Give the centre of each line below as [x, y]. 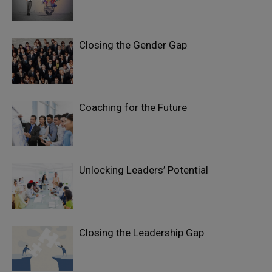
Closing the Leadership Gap [141, 233]
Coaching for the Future [133, 107]
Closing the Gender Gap [133, 45]
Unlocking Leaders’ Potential [144, 170]
